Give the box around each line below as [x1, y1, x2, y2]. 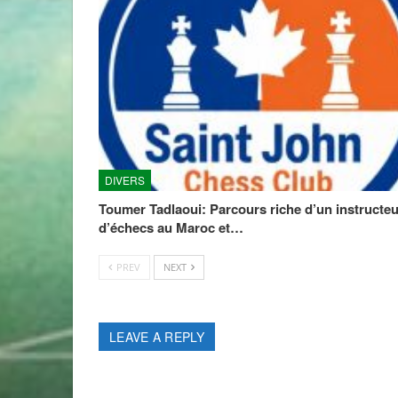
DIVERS [105, 172, 145, 188]
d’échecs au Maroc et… [99, 218, 243, 238]
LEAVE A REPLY [109, 328, 204, 346]
